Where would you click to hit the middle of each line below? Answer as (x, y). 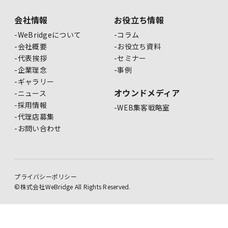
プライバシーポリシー (46, 177)
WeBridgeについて (49, 35)
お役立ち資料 (139, 47)
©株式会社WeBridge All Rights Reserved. (73, 187)
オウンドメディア (147, 93)
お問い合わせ (39, 129)
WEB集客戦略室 (144, 108)
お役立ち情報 (139, 20)
